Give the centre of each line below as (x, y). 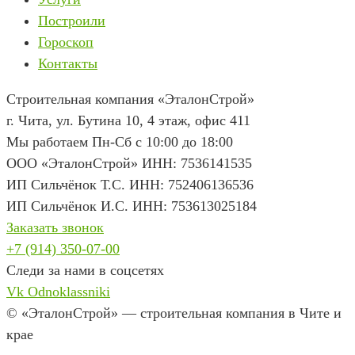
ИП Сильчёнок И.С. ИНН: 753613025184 (132, 206)
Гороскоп (66, 42)
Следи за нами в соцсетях (85, 270)
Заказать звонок (55, 227)
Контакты (68, 63)
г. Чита (27, 120)
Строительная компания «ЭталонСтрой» (130, 99)
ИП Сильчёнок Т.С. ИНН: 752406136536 (130, 185)
